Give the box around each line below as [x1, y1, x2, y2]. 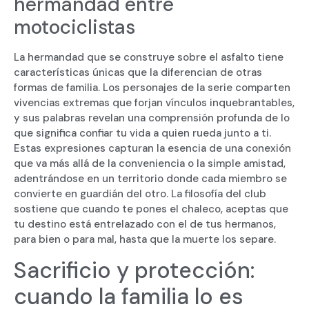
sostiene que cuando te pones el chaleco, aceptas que [14, 202, 288, 217]
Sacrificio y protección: [14, 255, 255, 285]
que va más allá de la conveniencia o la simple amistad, [14, 157, 286, 171]
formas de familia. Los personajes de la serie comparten [14, 81, 290, 95]
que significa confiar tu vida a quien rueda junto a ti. [14, 126, 271, 141]
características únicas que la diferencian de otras [14, 66, 262, 80]
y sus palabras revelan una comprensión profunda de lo [14, 111, 290, 126]
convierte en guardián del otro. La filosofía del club [14, 187, 266, 201]
